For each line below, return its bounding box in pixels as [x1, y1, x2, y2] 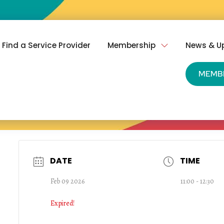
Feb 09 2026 [50, 176, 84, 186]
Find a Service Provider [2, 39, 91, 50]
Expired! [50, 198, 74, 208]
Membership [107, 39, 156, 50]
